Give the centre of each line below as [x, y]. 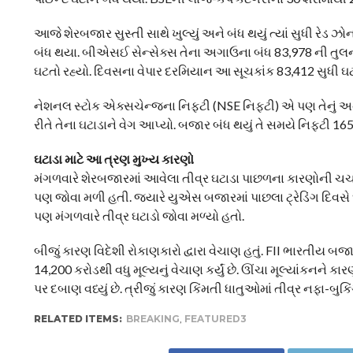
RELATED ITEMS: [78, 319]
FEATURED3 [215, 319]
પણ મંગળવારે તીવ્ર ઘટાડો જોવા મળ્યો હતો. [139, 216]
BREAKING [152, 319]
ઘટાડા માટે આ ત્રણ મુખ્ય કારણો [113, 159]
